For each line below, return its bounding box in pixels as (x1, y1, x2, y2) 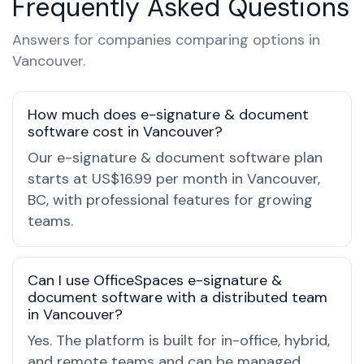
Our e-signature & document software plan (28, 148, 323, 167)
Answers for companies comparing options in (12, 30, 320, 50)
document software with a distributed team (28, 288, 327, 307)
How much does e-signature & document (28, 105, 309, 124)
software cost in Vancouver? (28, 122, 223, 141)
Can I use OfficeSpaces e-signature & (28, 271, 282, 290)
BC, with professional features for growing (28, 190, 313, 210)
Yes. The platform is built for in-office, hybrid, (28, 331, 330, 350)
